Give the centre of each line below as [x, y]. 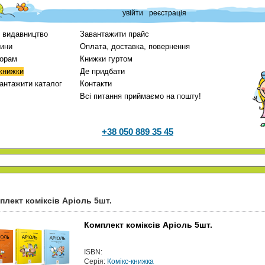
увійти [132, 13]
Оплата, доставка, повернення [135, 46]
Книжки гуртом [106, 59]
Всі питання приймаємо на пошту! [140, 96]
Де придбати [102, 71]
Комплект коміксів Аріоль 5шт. [148, 225]
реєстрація [167, 13]
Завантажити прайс [114, 34]
